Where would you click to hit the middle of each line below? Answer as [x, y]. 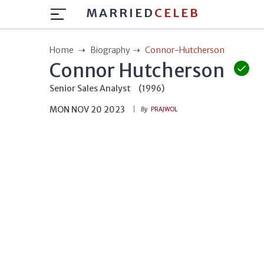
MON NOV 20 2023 [87, 110]
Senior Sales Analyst [90, 88]
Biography [110, 50]
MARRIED [120, 13]
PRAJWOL [164, 109]
